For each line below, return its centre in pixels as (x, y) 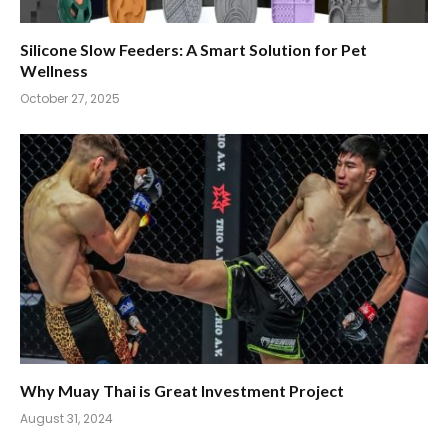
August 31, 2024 (66, 418)
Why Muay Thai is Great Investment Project (182, 390)
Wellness (54, 71)
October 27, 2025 (70, 99)
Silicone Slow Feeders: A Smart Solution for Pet (193, 50)
